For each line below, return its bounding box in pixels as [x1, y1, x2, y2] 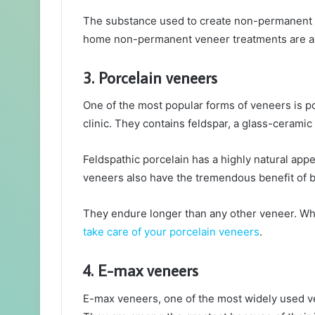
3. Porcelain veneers [83, 66, 217, 88]
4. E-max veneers [83, 259, 198, 281]
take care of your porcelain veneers [83, 225, 259, 239]
